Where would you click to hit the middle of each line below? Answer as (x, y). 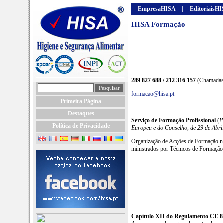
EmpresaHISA (157, 9)
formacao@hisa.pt (153, 93)
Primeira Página (81, 101)
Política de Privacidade (81, 126)
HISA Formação (158, 24)
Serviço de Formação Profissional (174, 120)
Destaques (81, 113)
